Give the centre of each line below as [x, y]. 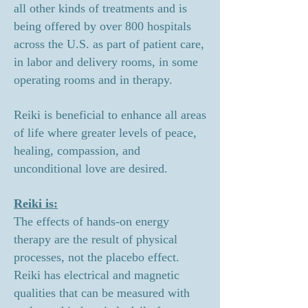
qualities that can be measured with [102, 293]
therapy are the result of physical [96, 239]
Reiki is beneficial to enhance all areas [110, 115]
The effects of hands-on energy [91, 221]
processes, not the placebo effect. [97, 257]
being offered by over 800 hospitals [102, 26]
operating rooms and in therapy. [93, 80]
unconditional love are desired [89, 168]
